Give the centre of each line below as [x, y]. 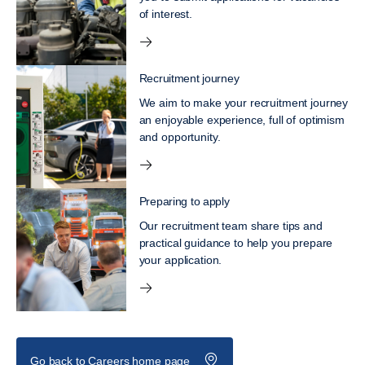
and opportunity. [180, 136]
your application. [180, 259]
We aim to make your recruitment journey [244, 102]
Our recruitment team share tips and [231, 225]
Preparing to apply [184, 201]
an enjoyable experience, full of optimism [242, 119]
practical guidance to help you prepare [236, 242]
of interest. [165, 13]
